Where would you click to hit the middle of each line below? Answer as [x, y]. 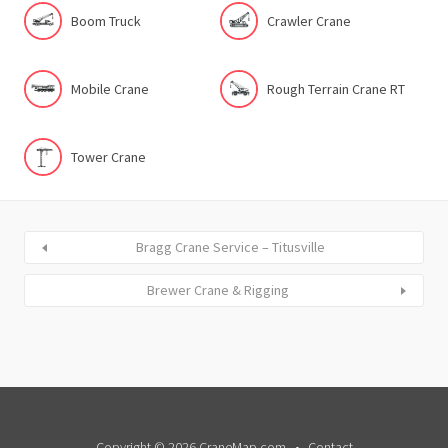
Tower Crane [108, 156]
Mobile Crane [110, 88]
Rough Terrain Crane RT [336, 88]
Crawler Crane [309, 20]
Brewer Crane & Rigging [218, 290]
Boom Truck [106, 20]
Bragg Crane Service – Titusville [230, 247]
